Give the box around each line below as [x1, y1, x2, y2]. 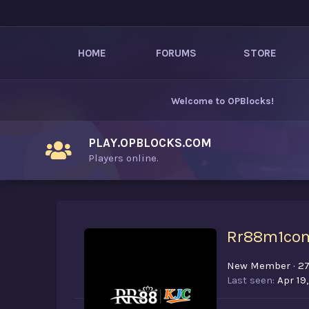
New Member [227, 259, 290, 272]
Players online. [88, 152, 159, 164]
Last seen [227, 274, 272, 287]
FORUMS [155, 47, 197, 59]
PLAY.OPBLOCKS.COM [88, 136, 212, 150]
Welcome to [171, 94, 228, 107]
